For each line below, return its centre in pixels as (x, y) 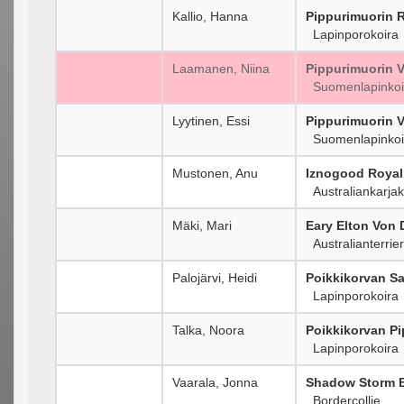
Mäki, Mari (202, 225)
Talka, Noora (208, 330)
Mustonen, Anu (215, 173)
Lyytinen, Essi (211, 120)
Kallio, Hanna (210, 16)
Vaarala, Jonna (215, 382)
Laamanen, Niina (221, 68)
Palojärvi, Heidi (215, 277)
